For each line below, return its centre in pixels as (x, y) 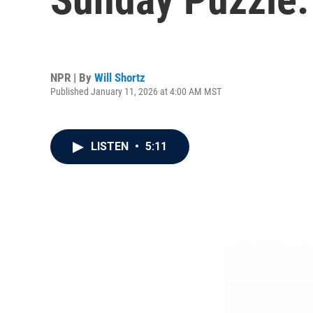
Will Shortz (120, 77)
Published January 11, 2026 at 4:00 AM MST (136, 91)
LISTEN (111, 146)
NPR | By (72, 77)
